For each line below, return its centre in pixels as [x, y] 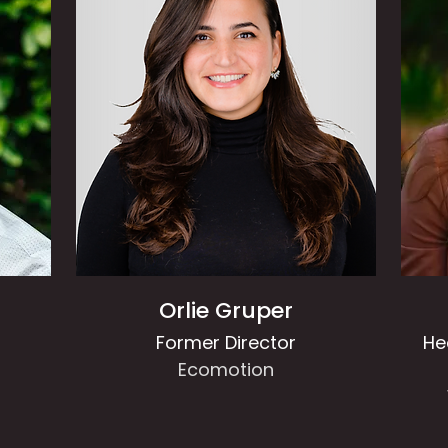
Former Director [225, 342]
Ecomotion [225, 369]
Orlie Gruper [225, 310]
